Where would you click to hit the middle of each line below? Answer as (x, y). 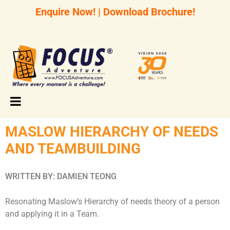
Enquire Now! (65, 12)
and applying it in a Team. (52, 214)
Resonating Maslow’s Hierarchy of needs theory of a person (112, 202)
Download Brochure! (149, 12)
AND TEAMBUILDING (73, 149)
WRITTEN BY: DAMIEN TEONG (61, 176)
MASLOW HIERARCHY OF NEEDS (112, 132)
